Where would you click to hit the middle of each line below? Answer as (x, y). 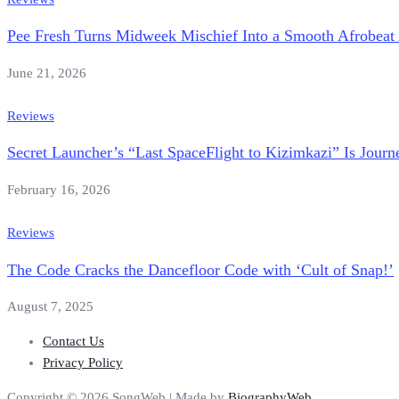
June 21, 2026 (47, 73)
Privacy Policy (83, 363)
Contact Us (73, 342)
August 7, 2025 (50, 307)
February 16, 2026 (59, 189)
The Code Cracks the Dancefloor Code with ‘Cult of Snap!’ (200, 269)
